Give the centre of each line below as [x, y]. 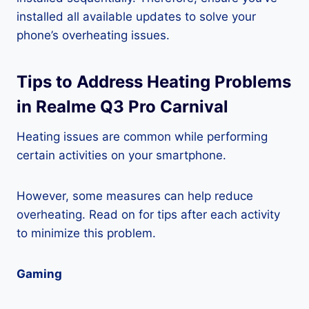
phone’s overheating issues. [93, 36]
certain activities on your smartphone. [121, 156]
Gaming [39, 274]
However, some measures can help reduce [135, 196]
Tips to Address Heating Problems [154, 82]
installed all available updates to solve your [136, 17]
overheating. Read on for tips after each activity [148, 215]
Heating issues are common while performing [142, 137]
